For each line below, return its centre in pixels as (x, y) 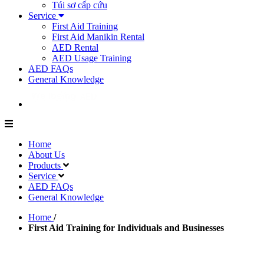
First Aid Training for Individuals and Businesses (126, 228)
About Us (47, 155)
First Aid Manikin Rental (98, 37)
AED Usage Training (92, 58)
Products (46, 165)
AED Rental (75, 47)
